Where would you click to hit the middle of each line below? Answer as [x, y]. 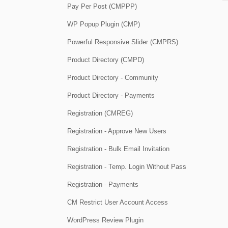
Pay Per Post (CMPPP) [102, 7]
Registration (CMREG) [100, 113]
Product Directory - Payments [111, 96]
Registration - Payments [103, 185]
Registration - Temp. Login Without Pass [127, 167]
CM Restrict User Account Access [118, 203]
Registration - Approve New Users [117, 131]
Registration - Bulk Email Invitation [118, 149]
